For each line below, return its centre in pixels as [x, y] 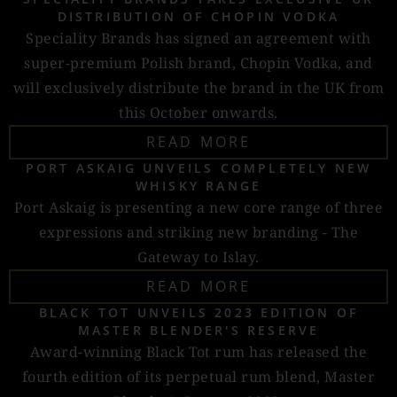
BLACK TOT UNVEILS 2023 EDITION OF [198, 312]
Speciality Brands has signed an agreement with [198, 38]
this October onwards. [198, 113]
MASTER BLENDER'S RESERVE [198, 330]
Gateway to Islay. [198, 257]
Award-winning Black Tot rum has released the [198, 352]
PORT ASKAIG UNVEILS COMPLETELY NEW [198, 168]
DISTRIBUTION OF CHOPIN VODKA [198, 16]
